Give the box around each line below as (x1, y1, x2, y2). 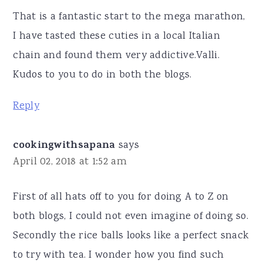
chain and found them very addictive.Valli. (13, 48, 220, 64)
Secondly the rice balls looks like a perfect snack (13, 228, 249, 244)
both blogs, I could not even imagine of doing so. (13, 209, 249, 225)
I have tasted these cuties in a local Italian (13, 29, 220, 45)
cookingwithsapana (13, 137, 116, 156)
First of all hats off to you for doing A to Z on (13, 190, 229, 205)
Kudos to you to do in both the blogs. (13, 68, 192, 83)
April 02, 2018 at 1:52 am (13, 154, 127, 170)
